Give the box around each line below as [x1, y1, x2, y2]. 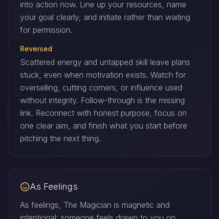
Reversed [20, 44, 52, 53]
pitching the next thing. [20, 133, 101, 143]
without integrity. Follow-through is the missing [20, 95, 185, 105]
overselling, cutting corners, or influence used [20, 83, 182, 92]
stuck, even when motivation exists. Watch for [20, 70, 186, 80]
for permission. [20, 25, 72, 35]
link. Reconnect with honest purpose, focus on [20, 108, 187, 118]
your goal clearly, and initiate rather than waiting [20, 12, 190, 22]
